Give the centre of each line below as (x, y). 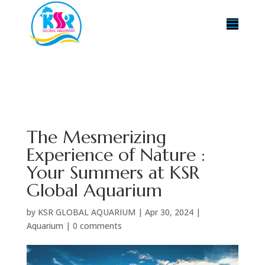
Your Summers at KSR (113, 172)
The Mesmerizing (96, 137)
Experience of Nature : (116, 155)
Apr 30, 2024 (169, 212)
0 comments (97, 226)
